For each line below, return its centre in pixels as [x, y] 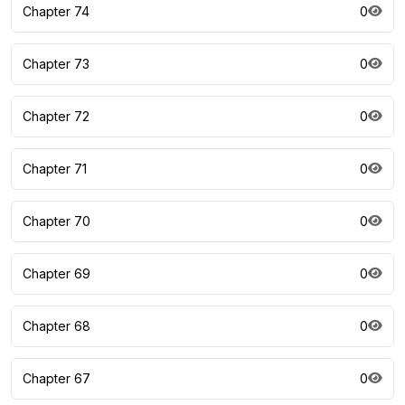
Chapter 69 [57, 274]
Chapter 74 [56, 12]
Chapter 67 [57, 379]
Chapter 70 [57, 221]
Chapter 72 [56, 117]
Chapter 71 [55, 169]
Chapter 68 [57, 326]
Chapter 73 [56, 64]
